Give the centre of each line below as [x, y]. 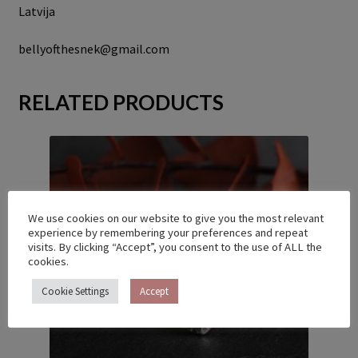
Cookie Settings [75, 291]
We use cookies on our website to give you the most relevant [176, 218]
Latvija [36, 11]
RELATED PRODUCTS [121, 102]
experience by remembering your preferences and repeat [168, 233]
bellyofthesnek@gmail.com [93, 49]
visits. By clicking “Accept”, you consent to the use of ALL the [175, 247]
